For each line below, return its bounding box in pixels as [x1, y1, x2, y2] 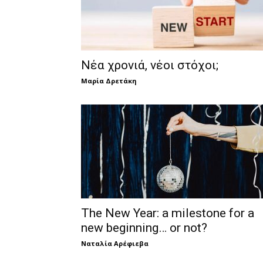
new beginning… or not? [81, 221, 207, 235]
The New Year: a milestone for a [81, 206, 254, 220]
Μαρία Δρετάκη [81, 76, 137, 85]
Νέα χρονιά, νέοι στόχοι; [81, 58, 218, 72]
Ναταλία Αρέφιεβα [81, 239, 149, 248]
